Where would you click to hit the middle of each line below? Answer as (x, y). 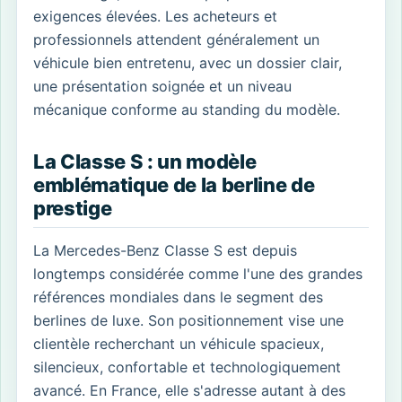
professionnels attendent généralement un (176, 39)
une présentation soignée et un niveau (162, 86)
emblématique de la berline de (174, 184)
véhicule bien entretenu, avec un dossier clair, (188, 62)
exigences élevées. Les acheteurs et (155, 16)
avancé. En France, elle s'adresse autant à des (189, 390)
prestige (73, 208)
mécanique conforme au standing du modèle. (187, 109)
